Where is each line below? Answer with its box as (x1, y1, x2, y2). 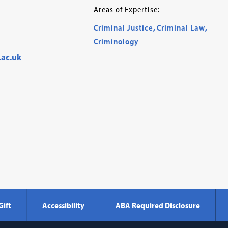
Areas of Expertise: (93, 4, 160, 15)
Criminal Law (156, 22, 205, 33)
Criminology (93, 36, 138, 47)
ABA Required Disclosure (115, 200, 200, 210)
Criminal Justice (93, 22, 153, 33)
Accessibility (42, 200, 84, 210)
